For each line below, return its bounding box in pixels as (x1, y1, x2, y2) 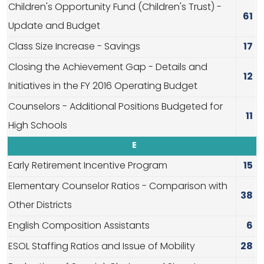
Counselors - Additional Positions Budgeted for (8, 103, 223, 113)
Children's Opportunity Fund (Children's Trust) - (8, 3, 222, 13)
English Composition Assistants (8, 222, 150, 232)
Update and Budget (8, 22, 100, 32)
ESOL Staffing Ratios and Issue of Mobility (8, 242, 195, 252)
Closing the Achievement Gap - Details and (8, 63, 207, 73)
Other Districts (8, 201, 72, 211)
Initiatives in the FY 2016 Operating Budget (8, 82, 197, 92)
